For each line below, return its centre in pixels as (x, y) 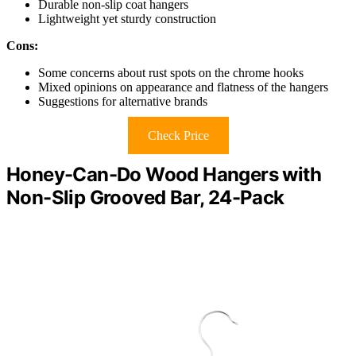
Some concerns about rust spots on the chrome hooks (171, 73)
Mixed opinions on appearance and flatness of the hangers (183, 87)
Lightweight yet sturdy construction (127, 19)
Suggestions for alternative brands (123, 102)
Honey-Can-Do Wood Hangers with (164, 175)
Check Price (178, 136)
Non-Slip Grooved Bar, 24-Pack (145, 198)
